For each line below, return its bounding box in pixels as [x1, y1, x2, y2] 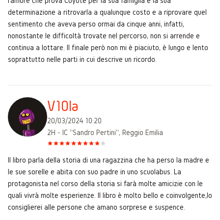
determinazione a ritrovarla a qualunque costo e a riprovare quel [8, 7, 207, 16]
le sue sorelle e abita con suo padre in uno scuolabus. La [8, 167, 181, 176]
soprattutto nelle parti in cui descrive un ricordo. [8, 55, 157, 63]
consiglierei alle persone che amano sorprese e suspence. [8, 202, 185, 211]
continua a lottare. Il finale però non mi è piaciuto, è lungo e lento [8, 43, 208, 52]
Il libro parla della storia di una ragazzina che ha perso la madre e [8, 155, 209, 164]
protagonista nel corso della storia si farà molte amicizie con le [8, 179, 203, 188]
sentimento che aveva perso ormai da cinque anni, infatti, [8, 19, 184, 28]
